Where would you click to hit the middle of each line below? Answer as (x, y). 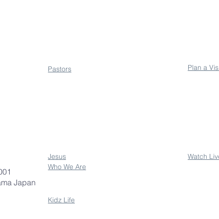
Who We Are (67, 167)
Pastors (60, 69)
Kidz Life (61, 200)
